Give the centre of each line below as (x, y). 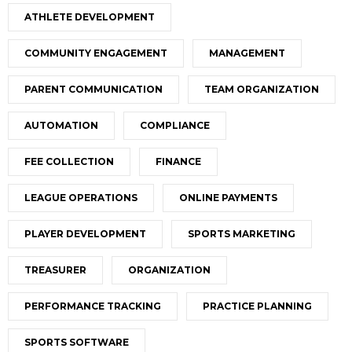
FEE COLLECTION (69, 162)
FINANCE (178, 162)
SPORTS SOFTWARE (77, 343)
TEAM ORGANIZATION (262, 90)
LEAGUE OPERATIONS (81, 198)
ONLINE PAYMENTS (228, 198)
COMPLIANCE (175, 126)
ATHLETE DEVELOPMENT (90, 17)
